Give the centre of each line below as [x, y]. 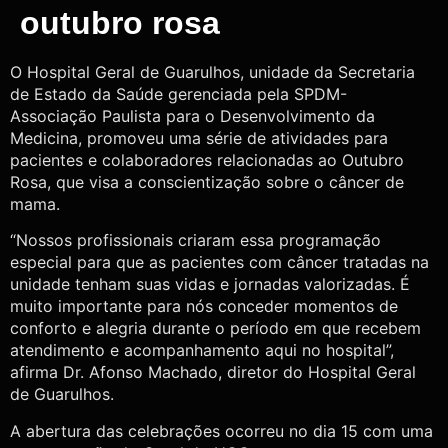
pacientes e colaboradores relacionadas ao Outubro [207, 160]
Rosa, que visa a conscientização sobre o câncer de [207, 182]
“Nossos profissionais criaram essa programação [195, 240]
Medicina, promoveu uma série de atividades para [199, 138]
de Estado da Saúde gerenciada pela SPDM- [178, 94]
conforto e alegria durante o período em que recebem [215, 328]
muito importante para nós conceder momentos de [204, 306]
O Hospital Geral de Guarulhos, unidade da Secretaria [212, 72]
